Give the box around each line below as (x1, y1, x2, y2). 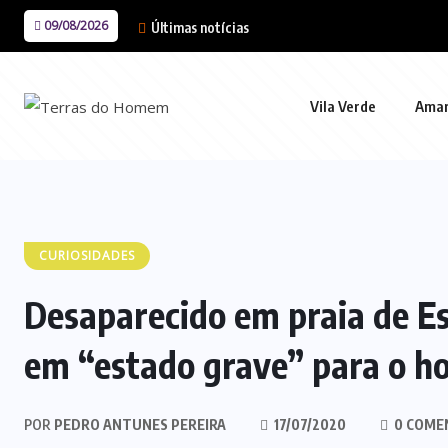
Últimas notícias (148, 19, 249, 36)
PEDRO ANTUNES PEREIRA (51, 416, 226, 433)
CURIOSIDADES (39, 247, 135, 264)
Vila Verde (310, 97, 376, 115)
